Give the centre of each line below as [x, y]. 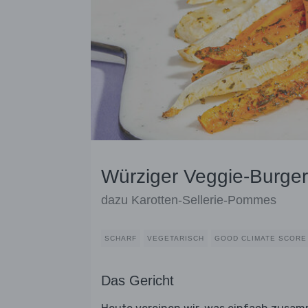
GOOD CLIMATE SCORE [261, 239]
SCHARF [121, 239]
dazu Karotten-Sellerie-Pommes [189, 200]
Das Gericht [137, 281]
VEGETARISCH [176, 239]
